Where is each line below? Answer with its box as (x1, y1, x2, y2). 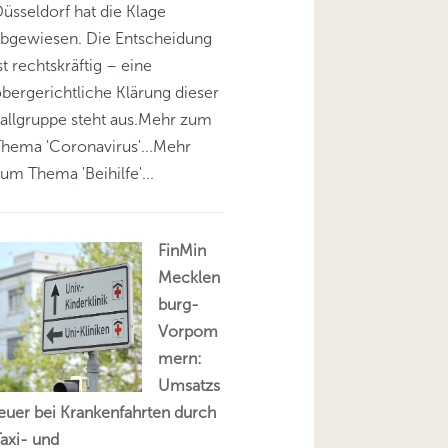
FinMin (158, 240, 207, 260)
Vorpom (158, 321, 219, 341)
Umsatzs (158, 375, 221, 395)
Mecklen (158, 267, 221, 287)
